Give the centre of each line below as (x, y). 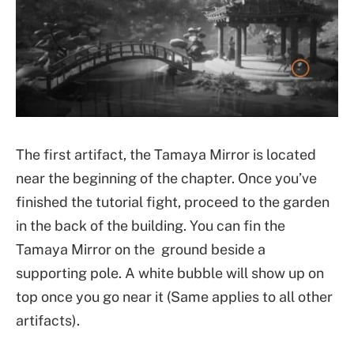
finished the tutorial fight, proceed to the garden (173, 202)
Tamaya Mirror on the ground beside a (141, 250)
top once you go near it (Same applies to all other (174, 297)
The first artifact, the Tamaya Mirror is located (166, 155)
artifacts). (48, 321)
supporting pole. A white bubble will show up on (170, 273)
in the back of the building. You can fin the (151, 226)
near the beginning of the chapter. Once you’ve (166, 179)
